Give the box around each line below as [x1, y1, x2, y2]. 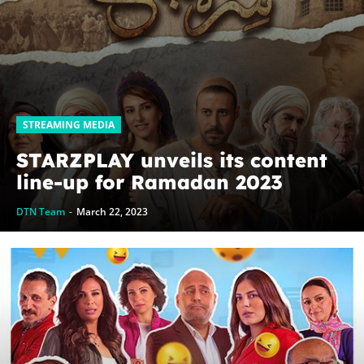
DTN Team [16, 204, 65, 219]
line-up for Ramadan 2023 [16, 169, 283, 194]
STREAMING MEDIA [23, 117, 115, 132]
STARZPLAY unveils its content [16, 147, 327, 172]
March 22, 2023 [76, 204, 148, 219]
